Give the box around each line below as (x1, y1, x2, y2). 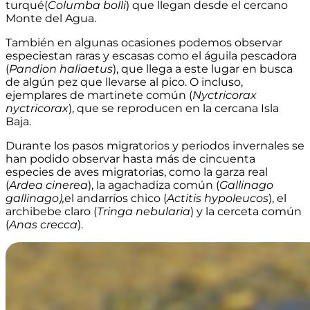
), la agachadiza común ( (88, 179, 219, 192)
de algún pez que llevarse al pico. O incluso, (6, 75, 243, 89)
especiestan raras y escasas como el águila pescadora (6, 49, 297, 63)
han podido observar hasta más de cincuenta (6, 152, 255, 166)
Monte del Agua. (6, 12, 96, 26)
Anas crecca (9, 218, 77, 232)
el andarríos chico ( (64, 192, 167, 206)
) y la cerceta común (190, 205, 302, 219)
